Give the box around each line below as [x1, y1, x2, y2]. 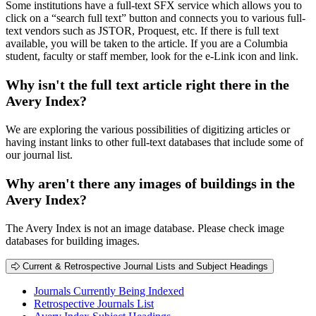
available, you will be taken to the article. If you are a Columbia [6, 37, 288, 50]
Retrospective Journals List [34, 298, 154, 310]
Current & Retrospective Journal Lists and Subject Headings [22, 261, 268, 272]
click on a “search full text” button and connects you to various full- [6, 12, 305, 25]
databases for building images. [6, 235, 145, 248]
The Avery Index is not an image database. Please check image [6, 222, 284, 235]
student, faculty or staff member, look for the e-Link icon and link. [6, 50, 298, 63]
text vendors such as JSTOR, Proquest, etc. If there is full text [6, 25, 279, 37]
